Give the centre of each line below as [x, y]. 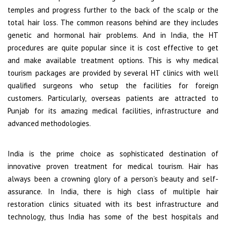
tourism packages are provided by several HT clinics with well [113, 73]
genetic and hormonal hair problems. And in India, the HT [113, 35]
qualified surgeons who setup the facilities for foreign [113, 85]
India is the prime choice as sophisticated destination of [113, 153]
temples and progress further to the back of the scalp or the [113, 10]
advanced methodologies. [49, 123]
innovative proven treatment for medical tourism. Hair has [113, 166]
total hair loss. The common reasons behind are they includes [113, 22]
